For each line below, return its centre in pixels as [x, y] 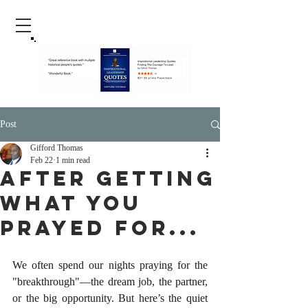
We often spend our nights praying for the [110, 265]
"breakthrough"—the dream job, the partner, [110, 282]
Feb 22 [42, 160]
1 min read [73, 160]
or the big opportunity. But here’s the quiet [110, 298]
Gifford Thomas [57, 148]
